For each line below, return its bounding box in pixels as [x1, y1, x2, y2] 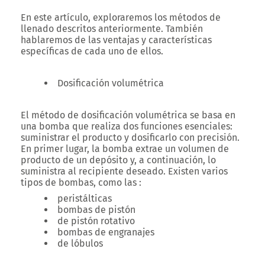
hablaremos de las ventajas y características [21, 34, 212, 46]
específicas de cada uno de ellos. [21, 46, 163, 57]
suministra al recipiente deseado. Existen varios [21, 166, 228, 177]
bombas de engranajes [57, 227, 157, 238]
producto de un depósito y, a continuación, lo [21, 154, 216, 166]
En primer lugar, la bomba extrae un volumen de [21, 143, 229, 154]
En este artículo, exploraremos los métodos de [21, 12, 221, 23]
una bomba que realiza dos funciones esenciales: [21, 121, 232, 132]
